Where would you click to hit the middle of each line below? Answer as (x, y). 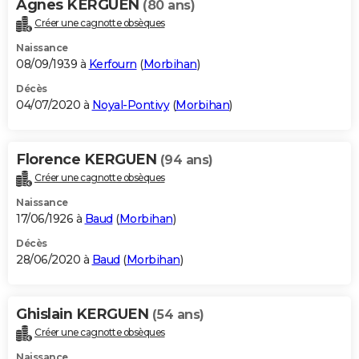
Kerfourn (113, 64)
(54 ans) (178, 314)
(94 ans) (186, 159)
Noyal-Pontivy (130, 105)
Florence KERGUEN (88, 159)
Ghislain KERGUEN (84, 314)
